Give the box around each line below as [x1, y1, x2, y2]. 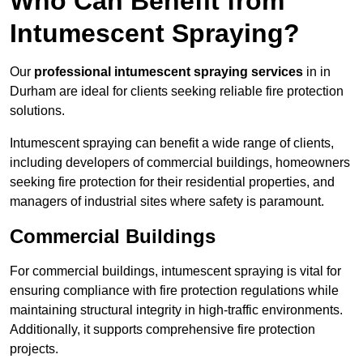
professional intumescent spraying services [34, 65, 303, 79]
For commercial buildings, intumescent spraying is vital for [10, 264, 341, 279]
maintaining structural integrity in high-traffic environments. [10, 303, 343, 318]
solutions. [10, 104, 65, 118]
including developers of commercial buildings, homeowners [10, 156, 350, 170]
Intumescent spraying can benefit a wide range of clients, [10, 136, 334, 151]
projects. [10, 342, 58, 357]
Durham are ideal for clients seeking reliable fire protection [10, 84, 344, 99]
